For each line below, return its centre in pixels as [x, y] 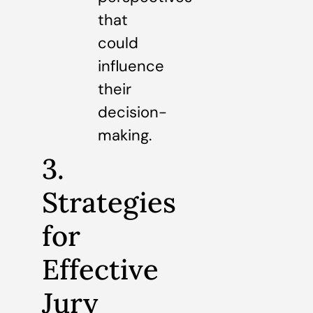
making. [125, 135]
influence [131, 66]
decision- [132, 112]
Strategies [109, 202]
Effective [100, 269]
